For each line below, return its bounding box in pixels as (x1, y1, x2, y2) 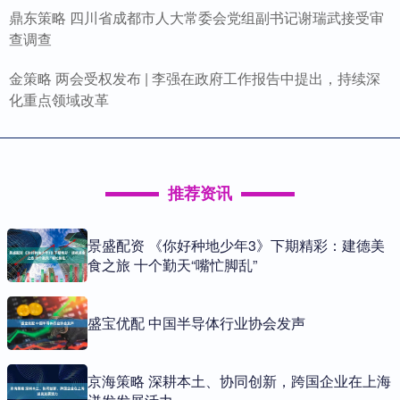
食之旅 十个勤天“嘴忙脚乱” (87, 254, 257, 275)
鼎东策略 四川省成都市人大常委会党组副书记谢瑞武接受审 (9, 6, 384, 28)
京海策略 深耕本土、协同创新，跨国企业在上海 (87, 370, 391, 391)
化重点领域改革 (9, 88, 109, 110)
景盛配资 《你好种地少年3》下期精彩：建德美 (87, 234, 385, 255)
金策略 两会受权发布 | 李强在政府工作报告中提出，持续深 (9, 67, 380, 88)
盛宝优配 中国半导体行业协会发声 (87, 312, 305, 333)
